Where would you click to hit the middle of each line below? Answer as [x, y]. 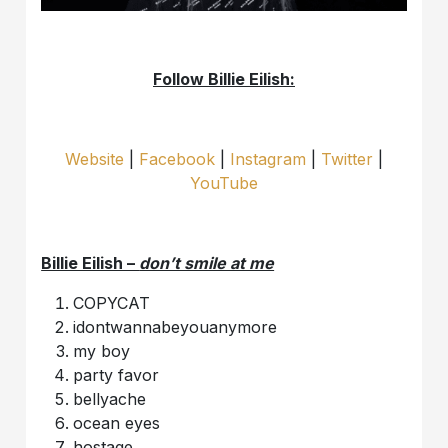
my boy [102, 351]
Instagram [268, 159]
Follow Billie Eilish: [224, 79]
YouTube [224, 183]
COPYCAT [112, 303]
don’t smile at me [207, 263]
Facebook [177, 159]
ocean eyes [117, 423]
